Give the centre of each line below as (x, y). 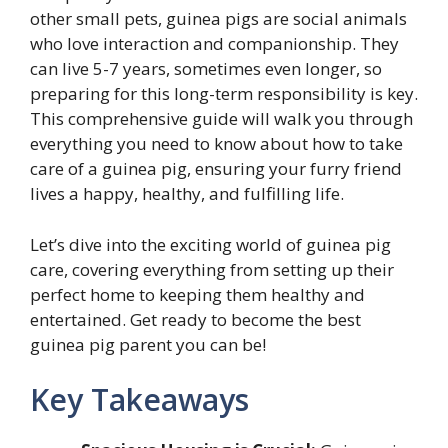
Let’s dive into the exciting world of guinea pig (210, 244)
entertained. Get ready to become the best (195, 319)
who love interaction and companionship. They (214, 44)
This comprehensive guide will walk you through (221, 119)
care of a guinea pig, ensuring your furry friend (216, 169)
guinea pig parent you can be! (148, 344)
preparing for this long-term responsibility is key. (224, 94)
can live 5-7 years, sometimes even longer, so (206, 69)
